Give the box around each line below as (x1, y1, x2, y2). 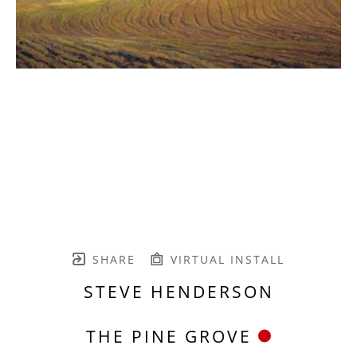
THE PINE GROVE (86, 324, 252, 347)
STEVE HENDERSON (83, 280, 274, 303)
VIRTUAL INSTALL (165, 251, 284, 267)
